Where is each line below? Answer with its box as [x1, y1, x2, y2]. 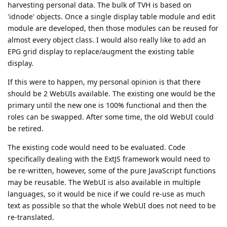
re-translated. [8, 212, 54, 222]
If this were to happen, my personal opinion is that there [8, 77, 201, 87]
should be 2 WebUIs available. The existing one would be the [8, 88, 215, 98]
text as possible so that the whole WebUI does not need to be [8, 200, 216, 210]
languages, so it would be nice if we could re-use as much [8, 188, 205, 199]
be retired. [8, 123, 44, 133]
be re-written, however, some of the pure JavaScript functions [8, 165, 216, 175]
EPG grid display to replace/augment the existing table [8, 46, 194, 56]
